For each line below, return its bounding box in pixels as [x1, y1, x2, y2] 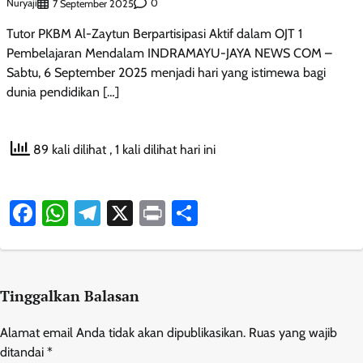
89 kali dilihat [30, 142, 109, 158]
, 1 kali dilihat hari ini [109, 142, 216, 158]
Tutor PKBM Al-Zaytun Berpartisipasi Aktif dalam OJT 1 [6, 25, 302, 41]
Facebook [36, 196, 140, 228]
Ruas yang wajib [249, 324, 337, 340]
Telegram [100, 196, 200, 228]
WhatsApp [68, 196, 183, 228]
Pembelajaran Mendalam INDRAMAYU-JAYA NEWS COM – [6, 45, 332, 61]
